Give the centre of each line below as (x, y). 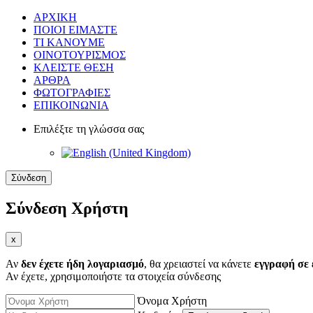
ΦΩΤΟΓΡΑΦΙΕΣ (72, 93)
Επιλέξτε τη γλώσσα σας (89, 129)
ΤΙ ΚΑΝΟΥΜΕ (69, 42)
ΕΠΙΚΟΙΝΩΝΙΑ (71, 105)
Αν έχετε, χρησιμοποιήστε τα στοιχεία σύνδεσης (113, 276)
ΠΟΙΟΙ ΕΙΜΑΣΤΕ (75, 30)
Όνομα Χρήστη (172, 300)
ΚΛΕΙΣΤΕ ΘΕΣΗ (74, 67)
